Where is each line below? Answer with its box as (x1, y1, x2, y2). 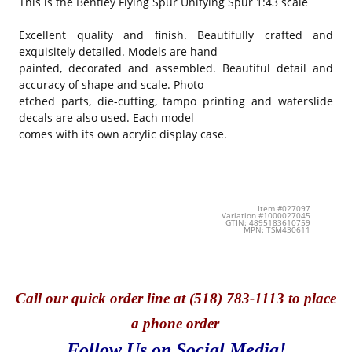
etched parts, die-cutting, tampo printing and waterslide (19, 93, 333, 108)
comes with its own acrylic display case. (19, 126, 227, 141)
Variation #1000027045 (221, 210, 310, 221)
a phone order (130, 315, 219, 332)
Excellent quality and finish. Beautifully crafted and (19, 27, 333, 42)
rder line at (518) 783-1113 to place (118, 290, 336, 307)
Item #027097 (257, 203, 310, 214)
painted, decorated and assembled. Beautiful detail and (19, 60, 333, 75)
